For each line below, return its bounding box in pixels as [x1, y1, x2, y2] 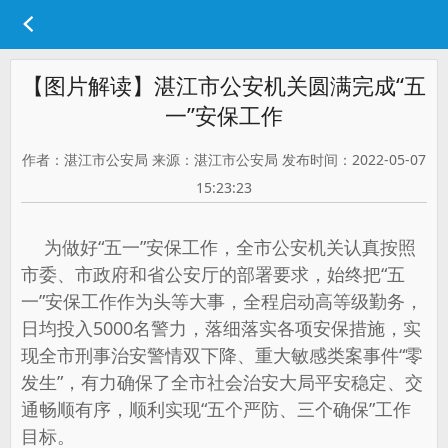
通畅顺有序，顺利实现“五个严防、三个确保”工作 [21, 397, 411, 421]
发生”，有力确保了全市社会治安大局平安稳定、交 [21, 370, 423, 394]
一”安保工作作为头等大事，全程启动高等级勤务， [21, 289, 423, 313]
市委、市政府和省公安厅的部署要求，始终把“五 [21, 262, 405, 286]
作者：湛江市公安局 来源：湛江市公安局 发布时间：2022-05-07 [22, 150, 426, 169]
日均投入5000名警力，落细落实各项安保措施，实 [21, 316, 421, 340]
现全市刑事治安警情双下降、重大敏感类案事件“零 [21, 343, 423, 367]
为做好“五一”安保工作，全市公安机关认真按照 [29, 235, 416, 259]
